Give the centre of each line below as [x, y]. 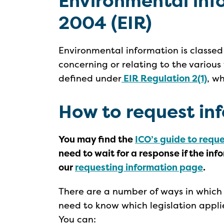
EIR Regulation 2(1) [164, 78]
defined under [90, 78]
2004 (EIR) [105, 22]
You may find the [97, 139]
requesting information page [139, 167]
